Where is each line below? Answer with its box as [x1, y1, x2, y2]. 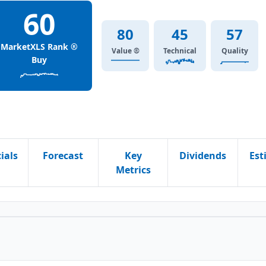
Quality [221, 46, 248, 56]
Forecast [43, 149, 84, 162]
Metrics [115, 163, 151, 176]
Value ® [111, 46, 140, 56]
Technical [163, 46, 197, 56]
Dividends [179, 149, 227, 162]
